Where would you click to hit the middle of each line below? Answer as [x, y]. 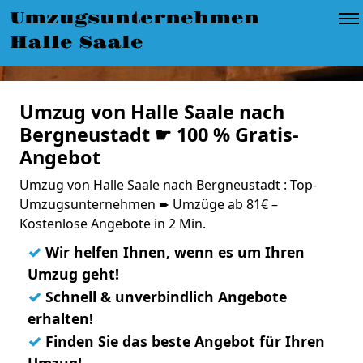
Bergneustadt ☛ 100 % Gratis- [159, 135]
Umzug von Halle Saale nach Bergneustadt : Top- [168, 185]
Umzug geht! [73, 274]
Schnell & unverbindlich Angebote [164, 297]
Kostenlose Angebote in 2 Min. [113, 224]
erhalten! [60, 318]
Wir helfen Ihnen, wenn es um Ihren [173, 252]
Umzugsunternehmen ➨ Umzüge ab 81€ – [149, 204]
